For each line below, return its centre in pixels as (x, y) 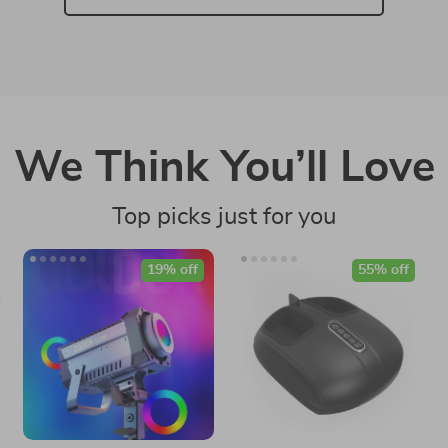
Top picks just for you (224, 217)
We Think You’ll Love (224, 168)
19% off (172, 270)
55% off (383, 270)
